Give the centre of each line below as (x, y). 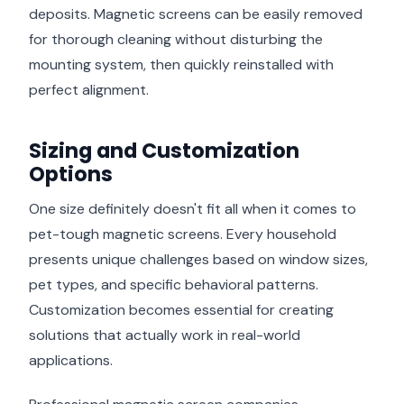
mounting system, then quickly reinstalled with (181, 64)
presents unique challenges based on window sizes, (198, 259)
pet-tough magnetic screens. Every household (183, 234)
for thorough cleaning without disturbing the (176, 39)
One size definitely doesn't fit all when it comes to (193, 208)
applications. (71, 360)
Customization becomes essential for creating (181, 309)
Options (71, 174)
